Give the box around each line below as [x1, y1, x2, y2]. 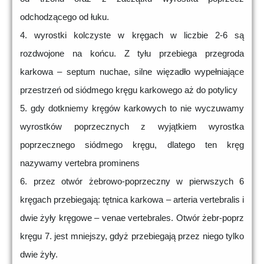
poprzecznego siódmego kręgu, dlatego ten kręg [20, 140, 244, 150]
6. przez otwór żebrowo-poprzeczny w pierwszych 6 [20, 176, 244, 187]
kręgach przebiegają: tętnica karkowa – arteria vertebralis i [20, 194, 244, 205]
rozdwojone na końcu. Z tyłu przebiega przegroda [20, 48, 244, 59]
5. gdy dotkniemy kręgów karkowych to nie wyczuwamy [20, 103, 244, 114]
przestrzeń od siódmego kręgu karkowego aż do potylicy [20, 85, 237, 95]
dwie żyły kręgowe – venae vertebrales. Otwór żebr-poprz [20, 213, 244, 223]
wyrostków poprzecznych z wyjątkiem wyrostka [20, 121, 244, 132]
